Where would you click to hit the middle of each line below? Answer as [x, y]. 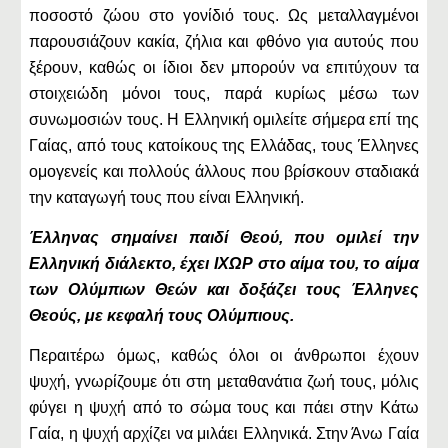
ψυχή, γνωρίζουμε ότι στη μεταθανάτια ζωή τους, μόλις [224, 381]
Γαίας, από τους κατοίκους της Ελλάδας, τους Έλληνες [224, 145]
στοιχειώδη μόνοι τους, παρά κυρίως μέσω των [224, 93]
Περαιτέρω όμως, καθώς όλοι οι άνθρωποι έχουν [224, 355]
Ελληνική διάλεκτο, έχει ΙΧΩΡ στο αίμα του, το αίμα [224, 263]
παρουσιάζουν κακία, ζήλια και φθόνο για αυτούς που [224, 41]
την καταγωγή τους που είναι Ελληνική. [167, 197]
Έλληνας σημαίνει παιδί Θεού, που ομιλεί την [224, 237]
